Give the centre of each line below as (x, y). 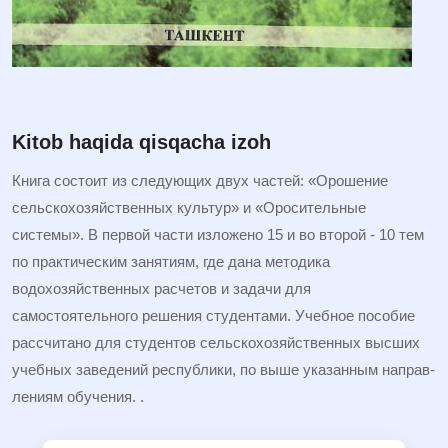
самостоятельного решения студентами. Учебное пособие (213, 316)
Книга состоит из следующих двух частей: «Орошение (200, 181)
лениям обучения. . (78, 397)
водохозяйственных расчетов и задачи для (161, 289)
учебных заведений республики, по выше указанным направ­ (223, 370)
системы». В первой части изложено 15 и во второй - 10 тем (218, 235)
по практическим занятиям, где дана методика (171, 262)
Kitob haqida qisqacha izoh (141, 142)
